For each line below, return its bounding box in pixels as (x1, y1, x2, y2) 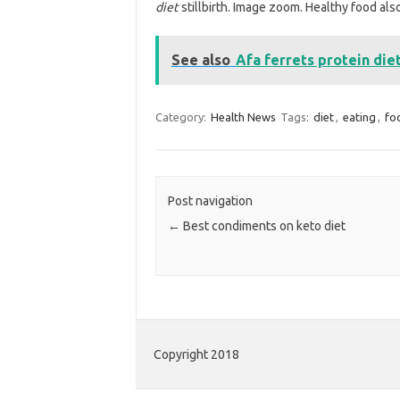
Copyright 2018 (154, 347, 239, 362)
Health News (210, 111, 276, 123)
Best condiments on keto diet (179, 219, 346, 234)
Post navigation (167, 194, 253, 209)
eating (342, 111, 376, 123)
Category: (154, 111, 209, 123)
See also (171, 52, 230, 68)
